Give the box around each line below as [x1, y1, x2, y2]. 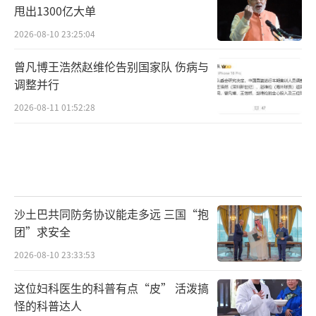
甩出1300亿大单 [14, 1, 96, 19]
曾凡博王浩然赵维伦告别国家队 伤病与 [14, 58, 209, 75]
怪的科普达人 [14, 297, 82, 315]
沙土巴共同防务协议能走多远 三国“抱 [14, 205, 209, 223]
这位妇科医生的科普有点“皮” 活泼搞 [14, 279, 209, 297]
